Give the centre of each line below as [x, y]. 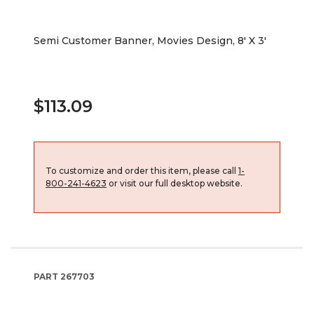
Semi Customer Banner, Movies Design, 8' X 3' [150, 40]
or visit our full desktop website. [175, 183]
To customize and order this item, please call [142, 170]
